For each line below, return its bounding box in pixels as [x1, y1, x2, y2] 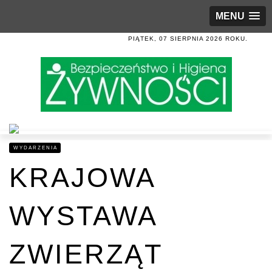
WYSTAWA [9, 200, 157, 231]
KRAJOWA [9, 162, 155, 193]
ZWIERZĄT [9, 239, 162, 270]
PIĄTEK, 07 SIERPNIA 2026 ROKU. [128, 35, 248, 42]
